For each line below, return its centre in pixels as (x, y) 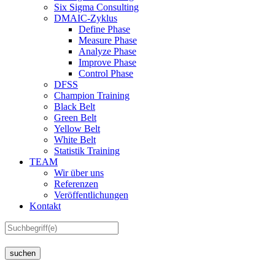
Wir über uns (79, 173)
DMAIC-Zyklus (86, 18)
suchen (23, 253)
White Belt (75, 140)
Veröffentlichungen (91, 195)
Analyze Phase (107, 51)
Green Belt (75, 118)
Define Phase (104, 29)
